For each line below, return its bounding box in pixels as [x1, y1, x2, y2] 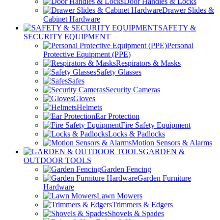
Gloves [73, 94, 95, 103]
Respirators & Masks [116, 58, 181, 67]
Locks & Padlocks [108, 129, 165, 138]
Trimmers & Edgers [112, 200, 173, 209]
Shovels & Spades [108, 209, 164, 218]
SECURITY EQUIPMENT [24, 32, 110, 41]
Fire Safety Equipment [121, 120, 191, 129]
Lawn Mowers [97, 191, 142, 200]
